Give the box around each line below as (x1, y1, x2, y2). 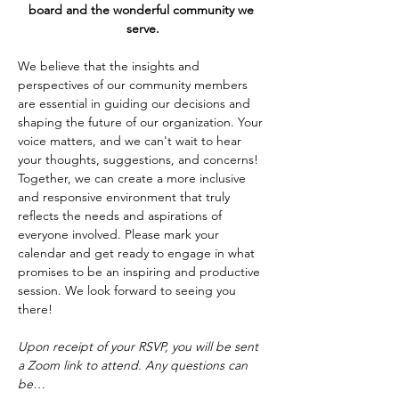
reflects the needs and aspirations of (18, 208, 225, 224)
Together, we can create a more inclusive (18, 170, 249, 186)
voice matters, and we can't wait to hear (18, 133, 245, 149)
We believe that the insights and (18, 58, 203, 74)
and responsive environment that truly (18, 189, 233, 205)
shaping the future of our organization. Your (18, 114, 266, 130)
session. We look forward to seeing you (18, 282, 240, 298)
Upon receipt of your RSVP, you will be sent (18, 338, 262, 354)
